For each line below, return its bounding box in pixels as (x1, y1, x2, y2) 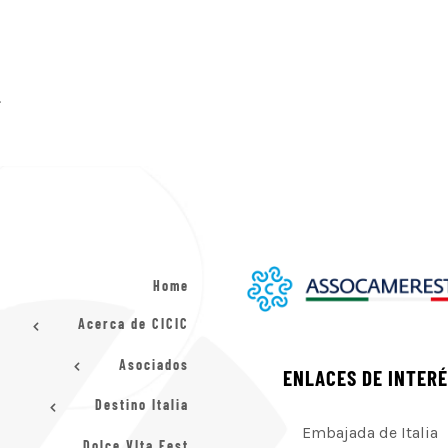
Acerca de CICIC (73, 315, 189, 333)
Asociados (114, 355, 189, 373)
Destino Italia (90, 396, 189, 414)
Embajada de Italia (302, 422, 439, 442)
